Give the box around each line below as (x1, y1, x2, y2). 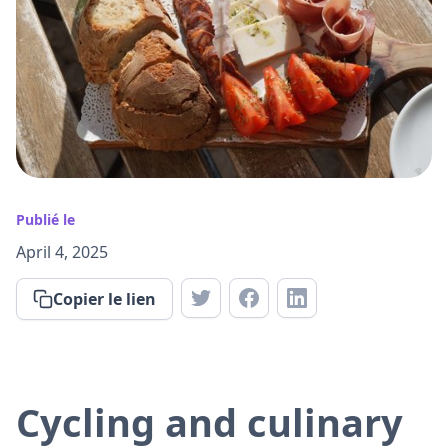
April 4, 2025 (16, 240, 108, 263)
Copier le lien (53, 287, 156, 310)
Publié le (16, 209, 75, 229)
